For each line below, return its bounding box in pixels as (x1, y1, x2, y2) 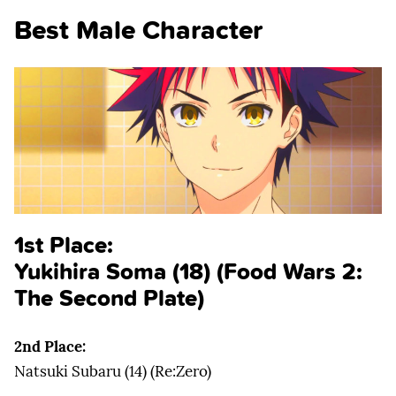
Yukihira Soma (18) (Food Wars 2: (14, 253, 362, 288)
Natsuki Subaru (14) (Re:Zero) (14, 362, 211, 382)
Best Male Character (14, 10, 263, 50)
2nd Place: (14, 337, 86, 357)
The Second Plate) (14, 279, 204, 315)
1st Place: (14, 226, 113, 262)
